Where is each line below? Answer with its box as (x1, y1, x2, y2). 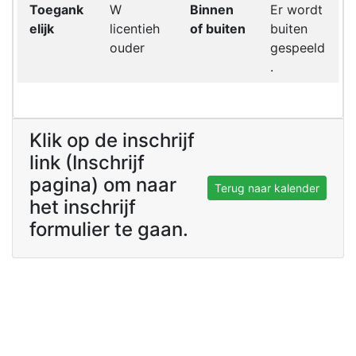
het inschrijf (29, 195, 136, 219)
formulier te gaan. (29, 218, 188, 241)
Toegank (29, 2, 83, 17)
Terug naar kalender (215, 181, 319, 195)
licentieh (110, 21, 160, 37)
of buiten (190, 21, 246, 37)
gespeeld (270, 40, 325, 56)
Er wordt (270, 2, 323, 17)
